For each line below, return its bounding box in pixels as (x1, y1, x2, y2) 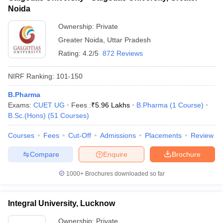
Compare (29, 150, 59, 158)
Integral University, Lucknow (8, 199, 115, 208)
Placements (145, 131, 182, 139)
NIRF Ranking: (8, 72, 54, 80)
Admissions (100, 131, 136, 139)
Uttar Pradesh (107, 36, 151, 44)
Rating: (58, 49, 83, 57)
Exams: (8, 101, 33, 109)
